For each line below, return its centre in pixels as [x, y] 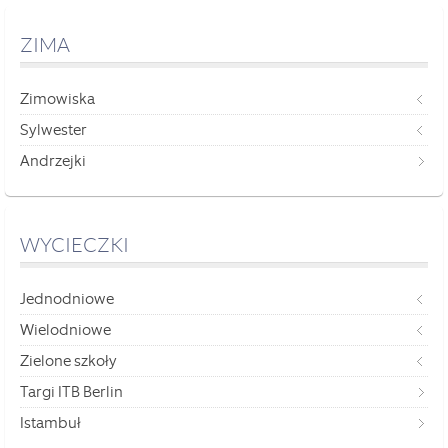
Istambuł [50, 422]
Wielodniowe [65, 329]
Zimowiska [57, 98]
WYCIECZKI [74, 244]
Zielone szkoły [68, 360]
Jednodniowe [67, 298]
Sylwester [53, 129]
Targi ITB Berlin [71, 391]
